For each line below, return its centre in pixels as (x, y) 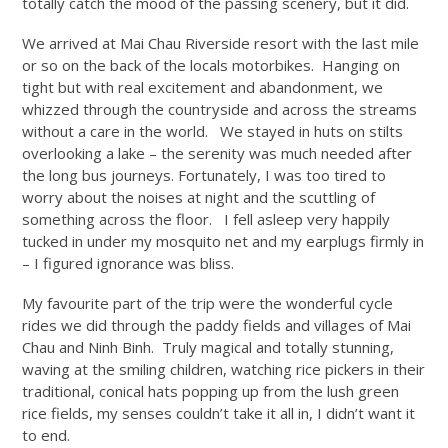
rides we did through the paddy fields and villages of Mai (217, 324)
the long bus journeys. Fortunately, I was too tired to (204, 174)
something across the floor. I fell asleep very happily (206, 218)
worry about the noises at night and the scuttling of (199, 196)
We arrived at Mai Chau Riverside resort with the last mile (221, 42)
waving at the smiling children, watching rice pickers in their (224, 368)
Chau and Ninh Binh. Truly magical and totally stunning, (208, 346)
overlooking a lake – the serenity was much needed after (217, 152)
